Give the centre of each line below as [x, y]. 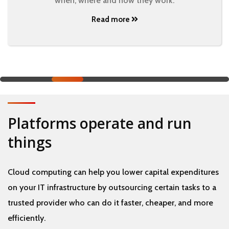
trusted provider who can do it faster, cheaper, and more [110, 202]
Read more [111, 19]
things [30, 142]
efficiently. [27, 218]
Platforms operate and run [100, 123]
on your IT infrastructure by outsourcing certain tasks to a [112, 187]
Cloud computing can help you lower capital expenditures [113, 172]
